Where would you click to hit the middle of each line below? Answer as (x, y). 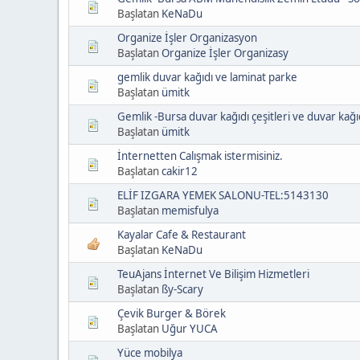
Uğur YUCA (190, 328)
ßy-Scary (182, 289)
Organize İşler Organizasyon (187, 37)
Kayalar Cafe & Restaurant (182, 234)
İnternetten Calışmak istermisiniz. (200, 155)
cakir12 (180, 171)
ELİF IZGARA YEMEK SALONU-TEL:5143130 (223, 195)
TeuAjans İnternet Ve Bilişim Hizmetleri (213, 274)
